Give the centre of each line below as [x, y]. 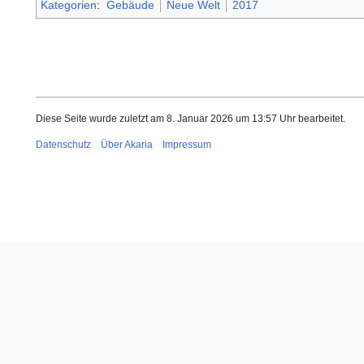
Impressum [187, 145]
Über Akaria [127, 145]
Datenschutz [63, 145]
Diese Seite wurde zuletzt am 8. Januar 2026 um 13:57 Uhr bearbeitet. [191, 119]
